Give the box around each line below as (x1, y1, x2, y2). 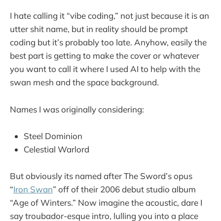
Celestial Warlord (24, 144, 89, 154)
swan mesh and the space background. (10, 77, 159, 88)
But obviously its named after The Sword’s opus (10, 170, 192, 181)
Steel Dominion (24, 130, 82, 141)
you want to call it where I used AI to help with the (10, 64, 200, 74)
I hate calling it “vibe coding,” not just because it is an (10, 10, 209, 21)
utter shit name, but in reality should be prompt (10, 24, 188, 35)
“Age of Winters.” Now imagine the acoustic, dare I (10, 197, 202, 208)
